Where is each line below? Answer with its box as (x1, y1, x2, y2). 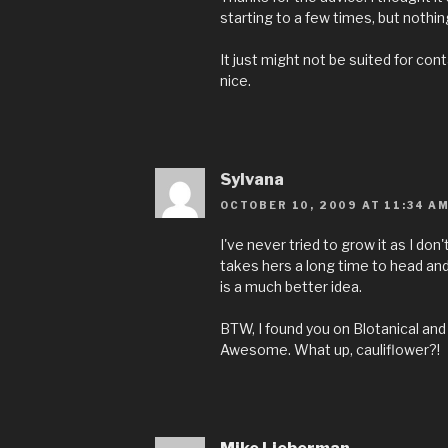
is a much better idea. (220, 277, 362, 295)
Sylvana (220, 169, 284, 189)
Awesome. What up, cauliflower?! (220, 340, 440, 358)
